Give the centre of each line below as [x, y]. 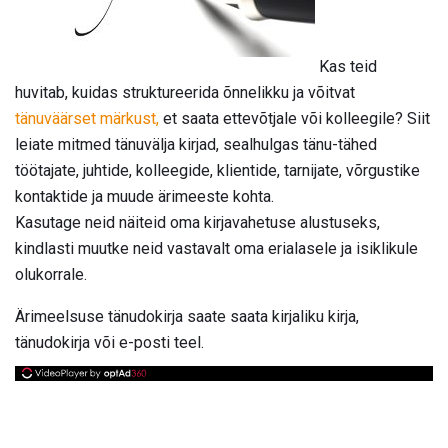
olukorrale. [51, 274]
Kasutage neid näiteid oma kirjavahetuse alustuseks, [197, 222]
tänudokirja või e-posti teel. [109, 342]
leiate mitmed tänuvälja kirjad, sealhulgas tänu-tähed [196, 144]
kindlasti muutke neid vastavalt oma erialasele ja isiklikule [216, 248]
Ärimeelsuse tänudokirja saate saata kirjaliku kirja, [187, 316]
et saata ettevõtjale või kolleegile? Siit [294, 118]
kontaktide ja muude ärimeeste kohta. [144, 196]
